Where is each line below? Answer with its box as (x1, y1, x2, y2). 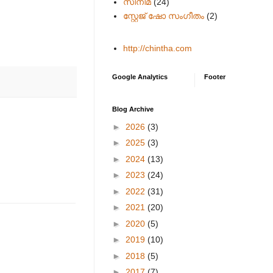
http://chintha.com (122, 43, 192, 53)
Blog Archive (112, 105, 154, 113)
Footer (204, 73, 225, 80)
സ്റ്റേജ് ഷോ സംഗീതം (122, 10, 204, 21)
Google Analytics (112, 73, 168, 80)
